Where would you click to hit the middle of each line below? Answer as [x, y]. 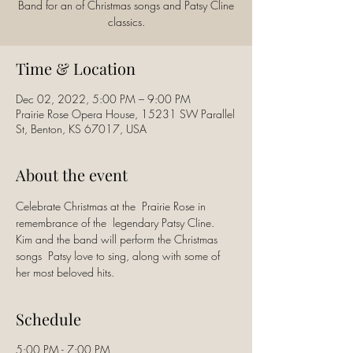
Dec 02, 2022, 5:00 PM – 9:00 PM [103, 99]
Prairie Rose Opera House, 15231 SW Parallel [125, 114]
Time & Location [76, 68]
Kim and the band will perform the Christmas [118, 239]
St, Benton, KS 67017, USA [81, 129]
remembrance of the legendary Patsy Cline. [117, 223]
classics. [126, 22]
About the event [72, 175]
